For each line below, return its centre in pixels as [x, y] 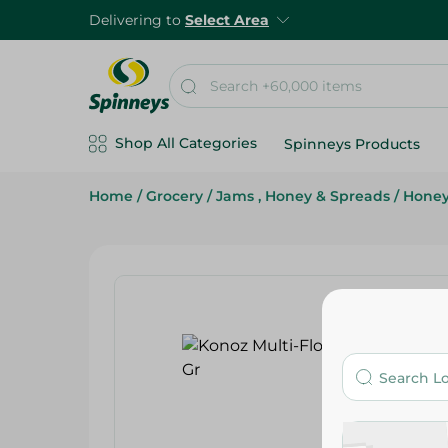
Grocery [174, 196]
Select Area [227, 20]
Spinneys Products [352, 144]
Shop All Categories [186, 143]
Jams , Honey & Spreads [303, 196]
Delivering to [137, 20]
